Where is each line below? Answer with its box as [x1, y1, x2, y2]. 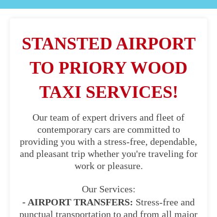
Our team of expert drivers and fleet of [32, 112, 185, 123]
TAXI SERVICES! [39, 82, 178, 102]
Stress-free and [133, 197, 195, 207]
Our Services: [81, 184, 136, 194]
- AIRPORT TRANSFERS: [22, 197, 133, 207]
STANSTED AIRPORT [21, 34, 196, 53]
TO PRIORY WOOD [30, 58, 187, 77]
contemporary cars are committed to [37, 124, 180, 135]
